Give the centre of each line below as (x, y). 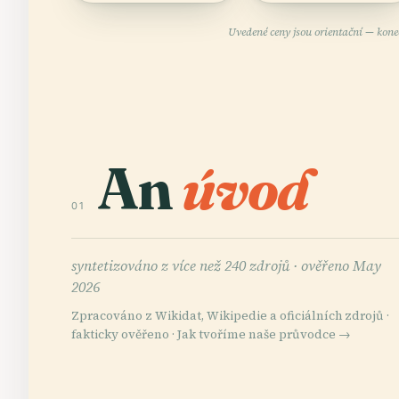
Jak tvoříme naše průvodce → (264, 334)
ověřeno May (341, 265)
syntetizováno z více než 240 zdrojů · (186, 265)
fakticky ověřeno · (124, 334)
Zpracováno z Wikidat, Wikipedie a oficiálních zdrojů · (230, 315)
